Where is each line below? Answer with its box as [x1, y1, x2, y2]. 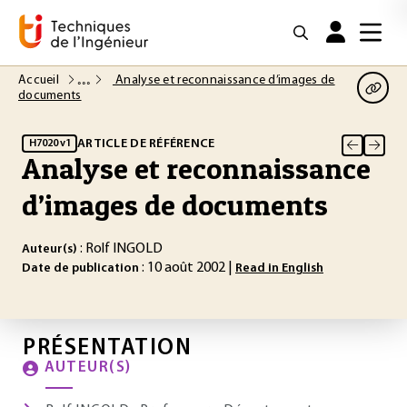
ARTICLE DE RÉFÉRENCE [77, 136, 215, 151]
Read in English [235, 262, 323, 275]
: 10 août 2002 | [139, 261, 235, 275]
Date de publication [22, 262, 139, 275]
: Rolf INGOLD [77, 242, 163, 256]
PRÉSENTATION [23, 337, 192, 360]
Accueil [18, 74, 63, 87]
